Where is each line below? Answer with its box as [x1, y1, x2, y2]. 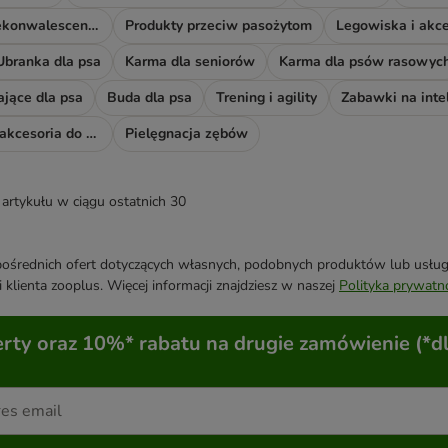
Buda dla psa [107, 88, 192, 108]
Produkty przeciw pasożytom [125, 16, 312, 36]
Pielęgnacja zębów [125, 124, 248, 144]
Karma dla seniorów [125, 52, 255, 72]
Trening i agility [216, 88, 317, 108]
